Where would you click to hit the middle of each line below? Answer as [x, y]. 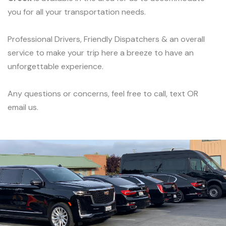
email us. [23, 107]
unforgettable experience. [55, 66]
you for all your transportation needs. [77, 12]
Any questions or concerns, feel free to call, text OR [103, 93]
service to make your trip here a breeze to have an [101, 52]
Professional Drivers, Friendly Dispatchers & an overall [106, 39]
